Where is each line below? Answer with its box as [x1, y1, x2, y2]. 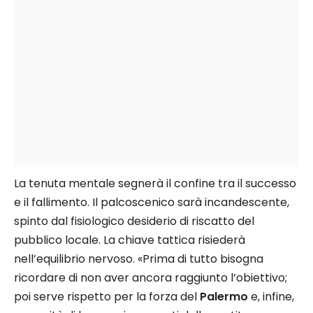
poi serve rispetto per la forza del [14, 289, 200, 305]
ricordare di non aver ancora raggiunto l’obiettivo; [14, 270, 287, 286]
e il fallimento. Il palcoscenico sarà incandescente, [14, 194, 289, 211]
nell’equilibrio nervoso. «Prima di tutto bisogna [14, 251, 263, 268]
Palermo [200, 289, 248, 305]
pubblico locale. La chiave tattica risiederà [14, 232, 245, 249]
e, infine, [248, 289, 294, 305]
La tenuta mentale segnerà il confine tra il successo [14, 175, 296, 192]
